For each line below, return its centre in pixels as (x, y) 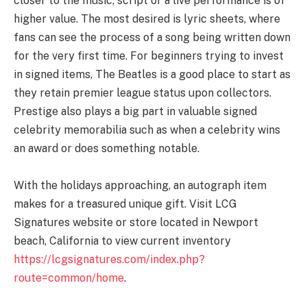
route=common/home (69, 278)
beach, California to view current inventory (122, 241)
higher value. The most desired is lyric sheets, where (147, 19)
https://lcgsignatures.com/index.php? (109, 260)
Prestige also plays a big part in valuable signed (135, 112)
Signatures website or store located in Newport (136, 223)
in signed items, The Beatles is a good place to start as (152, 75)
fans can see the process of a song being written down (152, 38)
